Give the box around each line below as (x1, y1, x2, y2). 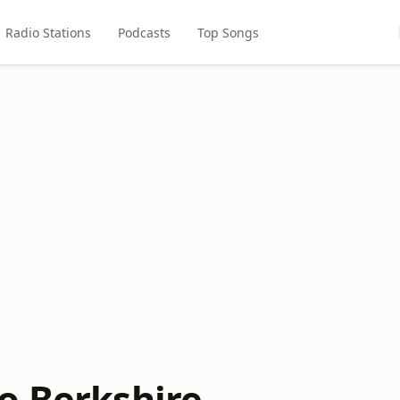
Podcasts (118, 23, 171, 41)
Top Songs (197, 23, 260, 41)
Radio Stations (5, 23, 92, 41)
